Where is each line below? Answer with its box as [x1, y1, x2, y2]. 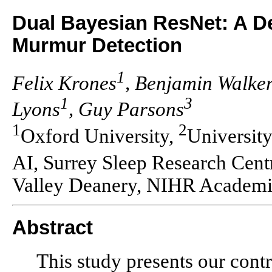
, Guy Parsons [69, 98, 184, 121]
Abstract [12, 217, 93, 239]
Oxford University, [21, 125, 178, 148]
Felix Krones [12, 72, 117, 94]
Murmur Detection [12, 35, 182, 56]
